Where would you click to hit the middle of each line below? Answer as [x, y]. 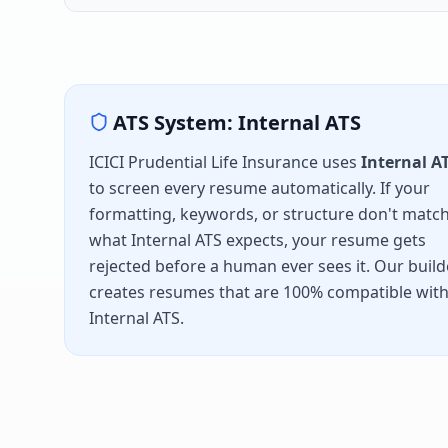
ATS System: [175, 123]
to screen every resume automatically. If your [259, 188]
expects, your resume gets [324, 240]
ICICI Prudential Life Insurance [203, 162]
